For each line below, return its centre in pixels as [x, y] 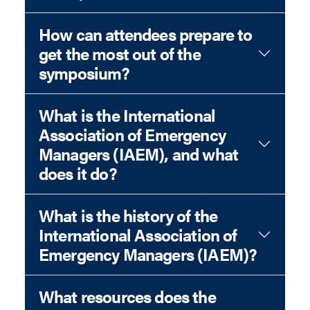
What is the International [127, 115]
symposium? [84, 73]
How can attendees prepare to [146, 34]
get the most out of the [120, 53]
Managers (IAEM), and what [138, 154]
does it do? [78, 173]
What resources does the [127, 296]
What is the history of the [128, 215]
